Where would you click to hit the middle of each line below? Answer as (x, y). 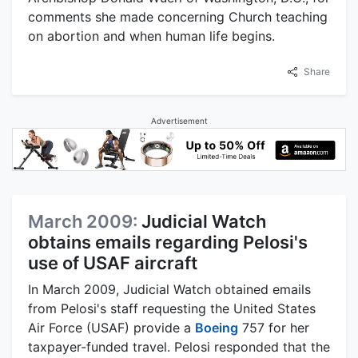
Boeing (217, 327)
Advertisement (179, 121)
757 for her (274, 327)
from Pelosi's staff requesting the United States (172, 308)
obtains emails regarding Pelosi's (168, 242)
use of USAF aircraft (113, 263)
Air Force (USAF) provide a (111, 327)
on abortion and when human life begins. (151, 36)
